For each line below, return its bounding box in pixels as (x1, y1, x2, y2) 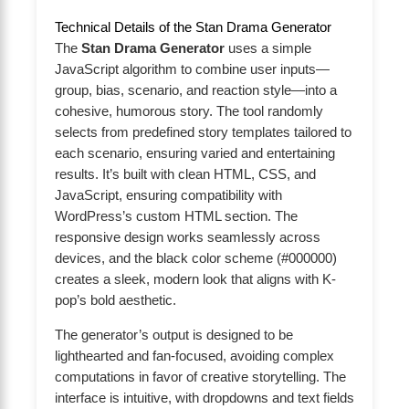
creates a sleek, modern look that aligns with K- (55, 272, 336, 288)
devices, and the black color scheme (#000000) (55, 251, 337, 267)
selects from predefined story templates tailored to (55, 125, 351, 141)
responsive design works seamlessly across (55, 230, 320, 246)
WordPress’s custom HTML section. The (55, 209, 298, 225)
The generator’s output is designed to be (55, 328, 293, 343)
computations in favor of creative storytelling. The (55, 370, 346, 385)
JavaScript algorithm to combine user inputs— (55, 62, 330, 78)
